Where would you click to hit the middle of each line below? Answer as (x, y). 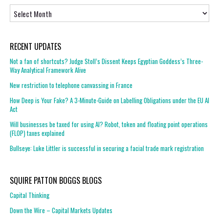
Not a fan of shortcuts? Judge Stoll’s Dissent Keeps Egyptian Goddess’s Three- (106, 61)
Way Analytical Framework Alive (48, 70)
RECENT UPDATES (35, 46)
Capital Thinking (30, 195)
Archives (20, 8)
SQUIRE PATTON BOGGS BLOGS (56, 180)
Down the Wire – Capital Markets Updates (61, 210)
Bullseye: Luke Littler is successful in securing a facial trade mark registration (107, 148)
